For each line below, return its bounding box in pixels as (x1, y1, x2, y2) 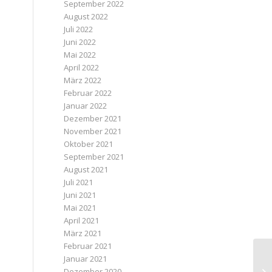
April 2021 (64, 215, 100, 226)
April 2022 (64, 62, 100, 73)
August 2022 (64, 11, 109, 22)
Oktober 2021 (64, 138, 114, 149)
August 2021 (64, 164, 109, 175)
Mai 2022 (64, 49, 97, 60)
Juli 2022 (64, 24, 93, 35)
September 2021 (64, 151, 124, 162)
